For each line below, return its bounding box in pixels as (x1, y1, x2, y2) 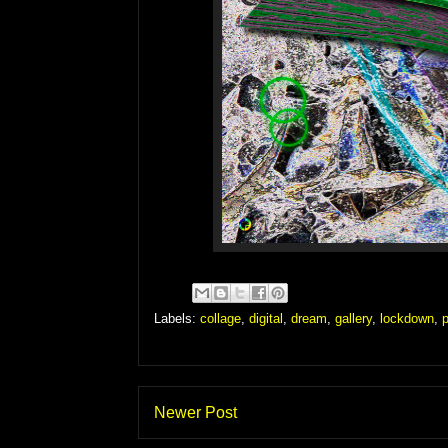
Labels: (154, 310, 200, 326)
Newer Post (154, 403, 237, 421)
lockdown (380, 310, 434, 326)
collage (200, 310, 241, 326)
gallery (335, 310, 372, 326)
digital (249, 310, 283, 326)
